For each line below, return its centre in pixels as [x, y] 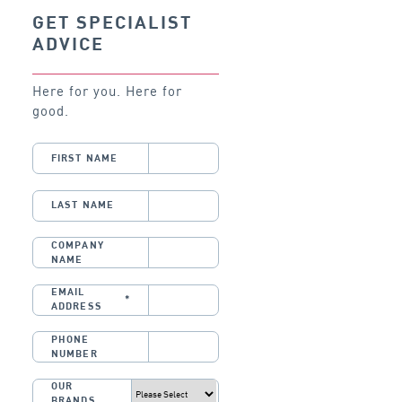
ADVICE [68, 44]
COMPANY [78, 245]
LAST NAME [83, 205]
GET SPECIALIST [112, 23]
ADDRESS [77, 307]
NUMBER [74, 354]
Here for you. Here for [107, 91]
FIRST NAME [85, 158]
